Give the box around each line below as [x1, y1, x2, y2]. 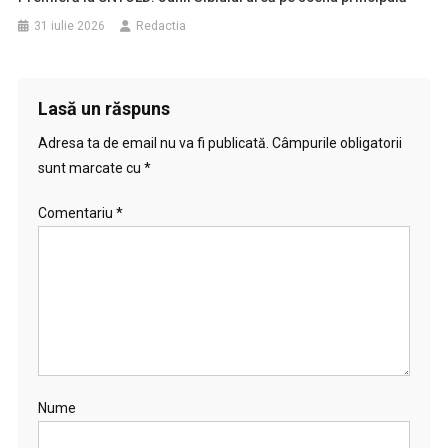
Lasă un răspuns [37, 97, 170, 119]
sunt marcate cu [37, 159, 144, 176]
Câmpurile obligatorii [271, 134, 402, 151]
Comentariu [37, 204, 116, 221]
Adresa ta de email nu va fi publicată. [37, 134, 269, 151]
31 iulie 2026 [34, 18, 106, 33]
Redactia [136, 18, 187, 33]
